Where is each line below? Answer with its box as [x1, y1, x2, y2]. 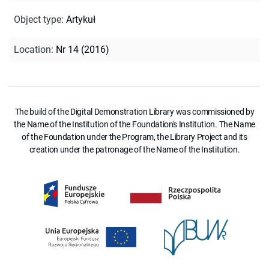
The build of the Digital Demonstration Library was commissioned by [14, 106, 255, 116]
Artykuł [66, 13, 95, 25]
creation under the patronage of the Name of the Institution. [29, 144, 240, 154]
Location [14, 43, 51, 55]
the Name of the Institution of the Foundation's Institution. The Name [14, 119, 255, 129]
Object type [14, 13, 61, 25]
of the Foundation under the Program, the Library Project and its [22, 131, 247, 142]
